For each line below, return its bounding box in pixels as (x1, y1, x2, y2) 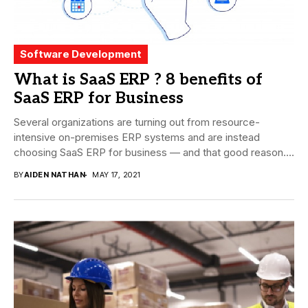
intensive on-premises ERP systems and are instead (14, 131, 260, 144)
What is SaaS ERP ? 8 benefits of (14, 70, 263, 90)
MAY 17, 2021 (92, 170, 141, 180)
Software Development (20, 47, 142, 61)
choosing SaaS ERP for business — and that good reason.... (14, 146, 294, 159)
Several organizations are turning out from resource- (14, 115, 260, 129)
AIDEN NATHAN (23, 170, 86, 180)
